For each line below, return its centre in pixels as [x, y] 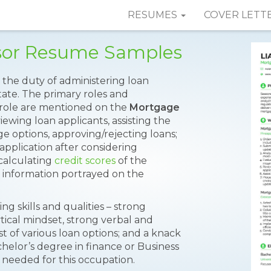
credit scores [85, 161]
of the [131, 161]
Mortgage [155, 107]
